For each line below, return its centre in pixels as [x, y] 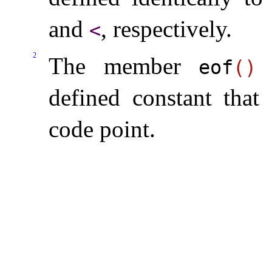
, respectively [163, 29]
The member [124, 66]
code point [99, 129]
